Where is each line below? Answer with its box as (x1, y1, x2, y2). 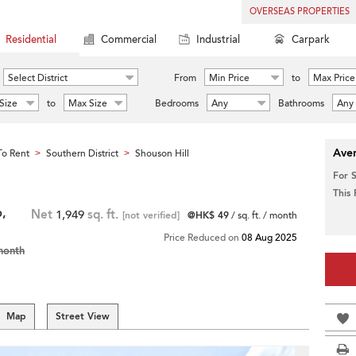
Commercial (101, 33, 157, 47)
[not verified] (122, 209, 180, 222)
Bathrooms (278, 97, 324, 110)
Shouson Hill (135, 147, 189, 160)
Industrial (196, 33, 240, 47)
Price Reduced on (164, 231, 242, 244)
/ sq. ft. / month (229, 209, 297, 222)
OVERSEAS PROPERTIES (250, 6, 350, 17)
